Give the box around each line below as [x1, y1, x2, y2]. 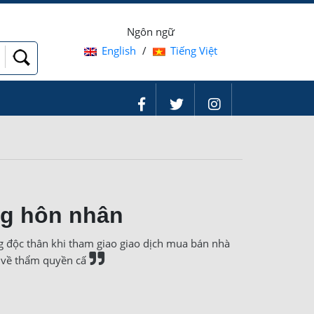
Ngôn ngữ [126, 25, 175, 39]
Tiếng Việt [170, 43, 217, 57]
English [101, 43, 136, 57]
